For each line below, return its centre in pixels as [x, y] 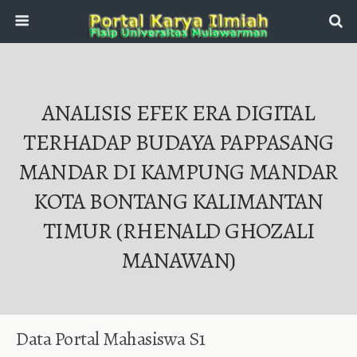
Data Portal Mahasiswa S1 [111, 339]
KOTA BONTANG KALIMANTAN [178, 201]
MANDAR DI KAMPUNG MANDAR [178, 172]
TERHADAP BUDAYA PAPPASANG [178, 142]
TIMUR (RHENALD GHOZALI [178, 231]
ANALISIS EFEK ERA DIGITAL [178, 113]
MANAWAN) [178, 260]
